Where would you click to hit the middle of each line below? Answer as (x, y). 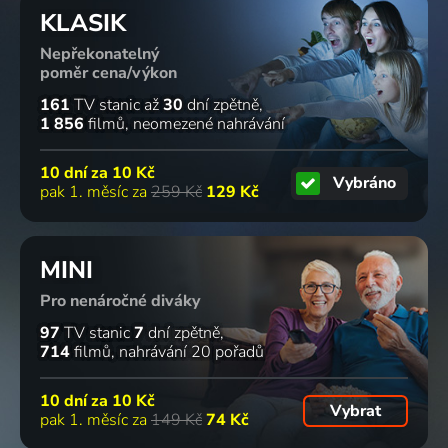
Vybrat (355, 410)
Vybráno (365, 183)
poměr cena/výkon (108, 73)
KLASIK (83, 23)
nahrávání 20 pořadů (191, 351)
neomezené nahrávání (209, 123)
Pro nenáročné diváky (120, 300)
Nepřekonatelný (99, 54)
